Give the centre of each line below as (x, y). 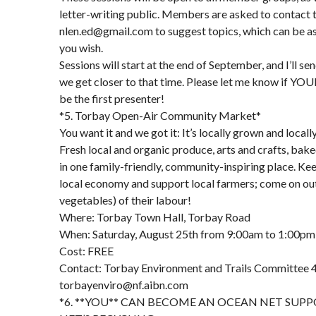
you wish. (81, 48)
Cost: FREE (86, 251)
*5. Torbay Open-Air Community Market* (160, 115)
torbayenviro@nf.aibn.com (124, 285)
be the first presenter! (112, 98)
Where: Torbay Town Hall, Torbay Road (155, 217)
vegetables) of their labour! (125, 200)
